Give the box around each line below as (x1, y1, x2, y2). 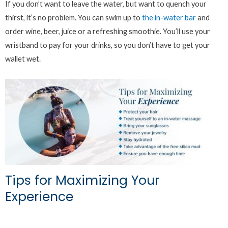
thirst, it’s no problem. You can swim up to (5, 13, 142, 22)
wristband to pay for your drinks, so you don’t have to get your (5, 41, 210, 50)
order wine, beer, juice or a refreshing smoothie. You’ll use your (5, 27, 210, 36)
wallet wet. (5, 54, 42, 64)
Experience (5, 188, 73, 206)
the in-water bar (142, 13, 196, 22)
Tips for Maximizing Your (5, 172, 159, 190)
